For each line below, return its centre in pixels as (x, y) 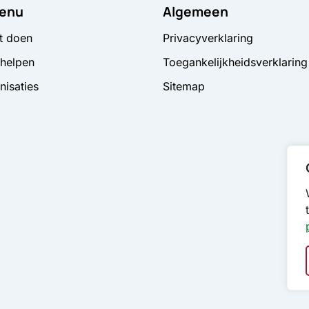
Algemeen (196, 11)
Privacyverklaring (208, 38)
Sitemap (184, 87)
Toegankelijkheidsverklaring (235, 62)
